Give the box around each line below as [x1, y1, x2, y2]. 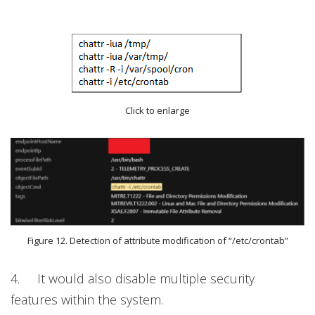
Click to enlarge [125, 104, 190, 117]
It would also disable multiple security [37, 269, 255, 287]
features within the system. [11, 290, 163, 308]
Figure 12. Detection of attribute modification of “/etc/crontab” [27, 233, 288, 247]
